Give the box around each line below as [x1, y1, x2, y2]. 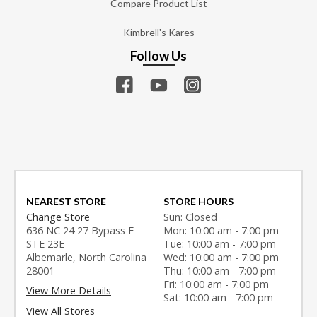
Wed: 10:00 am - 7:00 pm [163, 250, 279, 264]
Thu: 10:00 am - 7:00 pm [163, 263, 277, 277]
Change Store [26, 209, 90, 224]
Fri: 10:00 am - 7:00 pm [163, 277, 270, 291]
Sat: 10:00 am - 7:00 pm [163, 290, 274, 304]
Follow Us [130, 47, 187, 64]
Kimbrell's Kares [122, 26, 195, 39]
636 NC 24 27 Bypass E [26, 223, 134, 237]
